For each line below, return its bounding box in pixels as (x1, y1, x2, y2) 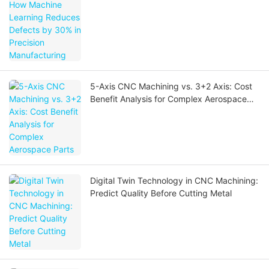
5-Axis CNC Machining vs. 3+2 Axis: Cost (90, 81, 252, 92)
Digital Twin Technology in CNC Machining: (90, 175, 258, 186)
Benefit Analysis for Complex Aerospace (90, 94, 247, 104)
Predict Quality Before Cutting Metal (90, 188, 232, 199)
